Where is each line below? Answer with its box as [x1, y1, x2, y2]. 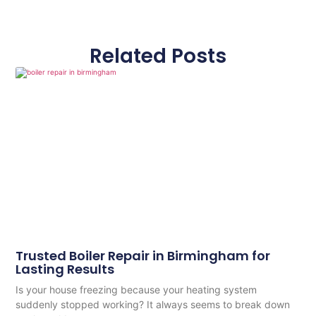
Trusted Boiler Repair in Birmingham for [16, 246, 271, 265]
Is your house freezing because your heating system [16, 283, 257, 296]
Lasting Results [16, 260, 115, 278]
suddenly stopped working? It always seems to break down [16, 298, 291, 310]
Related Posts [90, 42, 226, 70]
